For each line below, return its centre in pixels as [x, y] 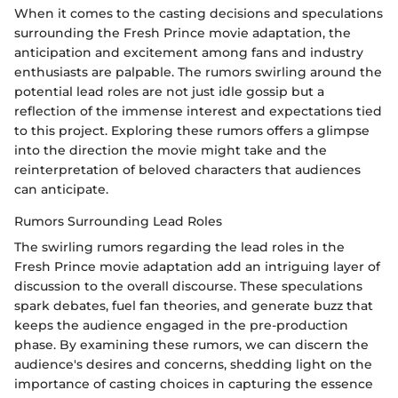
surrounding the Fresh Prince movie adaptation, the [183, 32]
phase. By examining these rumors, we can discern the [191, 344]
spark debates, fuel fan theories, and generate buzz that [194, 305]
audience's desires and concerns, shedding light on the [193, 364]
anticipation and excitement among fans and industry [189, 52]
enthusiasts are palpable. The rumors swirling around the [198, 72]
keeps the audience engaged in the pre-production [181, 325]
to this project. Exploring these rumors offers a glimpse [192, 130]
